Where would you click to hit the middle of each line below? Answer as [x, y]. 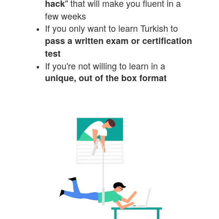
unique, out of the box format [106, 78]
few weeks [66, 16]
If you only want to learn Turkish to [112, 28]
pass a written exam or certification [119, 41]
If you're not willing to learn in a [105, 66]
